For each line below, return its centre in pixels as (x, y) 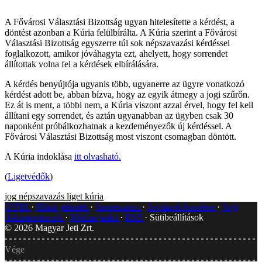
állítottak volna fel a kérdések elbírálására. (82, 64)
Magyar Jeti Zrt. (63, 227)
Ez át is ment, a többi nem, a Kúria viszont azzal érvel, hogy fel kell (129, 105)
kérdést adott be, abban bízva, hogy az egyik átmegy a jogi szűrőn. (127, 94)
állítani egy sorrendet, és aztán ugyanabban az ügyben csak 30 (119, 115)
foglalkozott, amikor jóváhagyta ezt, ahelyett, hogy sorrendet (116, 53)
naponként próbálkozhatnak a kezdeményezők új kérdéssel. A (118, 126)
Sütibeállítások (177, 217)
